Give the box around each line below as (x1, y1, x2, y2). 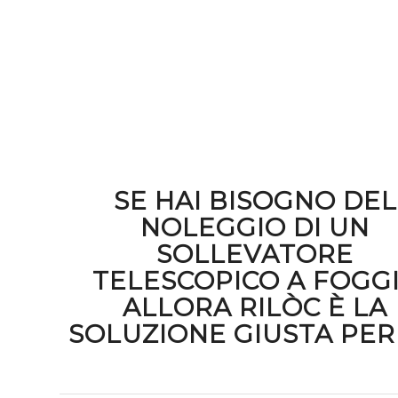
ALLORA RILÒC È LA (123, 292, 388, 322)
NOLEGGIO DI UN (140, 212, 370, 243)
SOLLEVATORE (156, 239, 354, 269)
